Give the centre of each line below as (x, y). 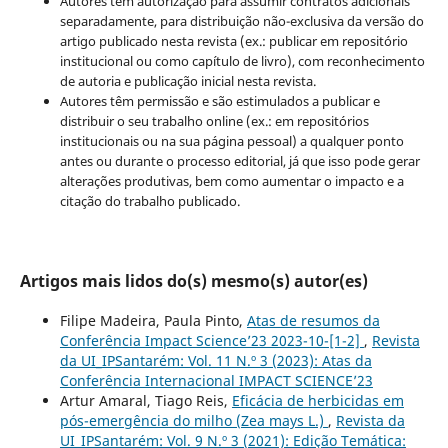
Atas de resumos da (313, 320)
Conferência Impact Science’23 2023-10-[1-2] (211, 340)
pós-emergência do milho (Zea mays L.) (193, 420)
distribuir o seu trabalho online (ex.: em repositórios (214, 120)
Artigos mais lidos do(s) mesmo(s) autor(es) (193, 280)
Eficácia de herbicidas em (317, 400)
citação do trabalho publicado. (149, 200)
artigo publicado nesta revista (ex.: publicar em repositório (233, 40)
